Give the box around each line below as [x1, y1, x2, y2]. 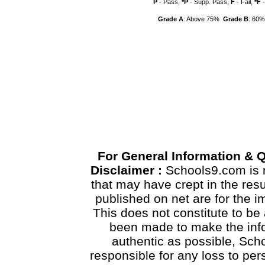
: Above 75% [183, 15, 223, 22]
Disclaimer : [91, 163, 166, 177]
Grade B [223, 15, 248, 22]
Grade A [158, 15, 183, 22]
